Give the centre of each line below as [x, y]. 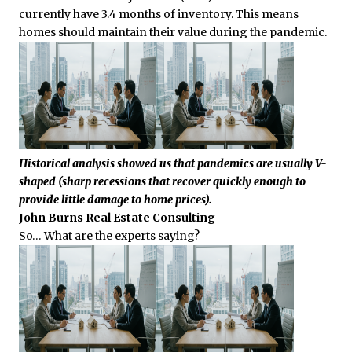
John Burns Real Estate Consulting [117, 217]
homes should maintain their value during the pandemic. [173, 32]
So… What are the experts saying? [109, 235]
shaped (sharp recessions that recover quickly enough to [162, 181]
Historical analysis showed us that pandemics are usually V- [173, 163]
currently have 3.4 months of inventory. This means [159, 14]
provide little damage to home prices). [115, 199]
